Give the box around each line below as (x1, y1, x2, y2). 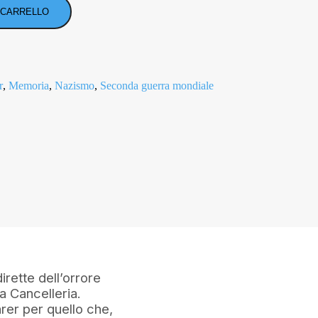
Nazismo (55, 79, 94, 92)
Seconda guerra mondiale (100, 79, 214, 92)
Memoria (9, 79, 49, 92)
